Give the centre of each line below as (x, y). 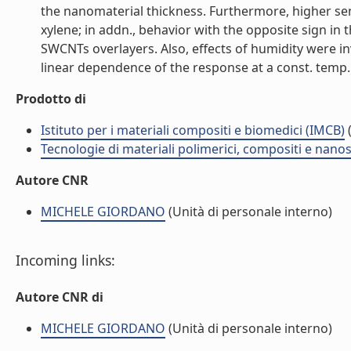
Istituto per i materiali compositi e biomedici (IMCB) (193, 130)
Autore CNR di (60, 297)
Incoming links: (65, 260)
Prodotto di (51, 99)
